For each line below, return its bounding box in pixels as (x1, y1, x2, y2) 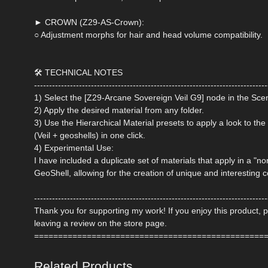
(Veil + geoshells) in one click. (34, 130, 145, 141)
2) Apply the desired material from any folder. (34, 105, 204, 115)
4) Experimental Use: (34, 143, 114, 153)
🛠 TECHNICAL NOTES (34, 68, 123, 78)
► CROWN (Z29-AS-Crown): (34, 17, 144, 28)
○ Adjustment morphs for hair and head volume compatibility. (34, 30, 263, 40)
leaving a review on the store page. (34, 218, 167, 229)
